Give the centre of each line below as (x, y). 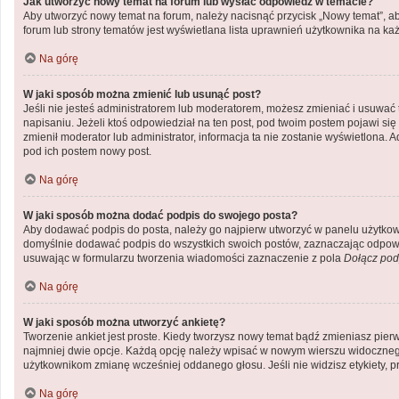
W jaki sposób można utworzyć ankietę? (124, 322)
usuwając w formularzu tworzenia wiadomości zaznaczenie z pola (183, 258)
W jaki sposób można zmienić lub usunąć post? (142, 94)
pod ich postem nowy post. (87, 151)
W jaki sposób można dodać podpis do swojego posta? (160, 216)
